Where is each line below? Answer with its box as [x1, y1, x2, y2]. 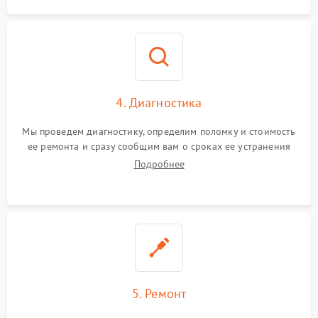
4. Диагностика [116, 94, 202, 111]
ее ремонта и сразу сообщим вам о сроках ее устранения [28, 140, 290, 153]
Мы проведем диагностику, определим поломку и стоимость [22, 125, 296, 138]
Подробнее [133, 158, 185, 170]
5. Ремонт [131, 285, 187, 302]
